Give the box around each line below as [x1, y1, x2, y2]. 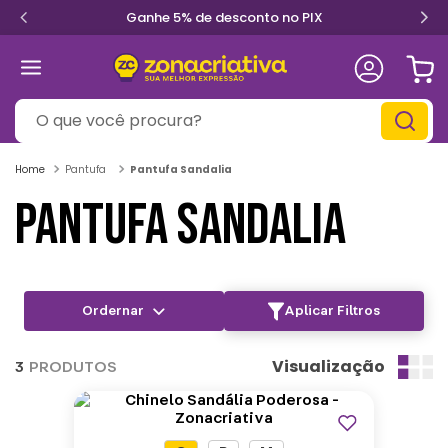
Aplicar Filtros [283, 304, 381, 318]
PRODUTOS [29, 359, 117, 375]
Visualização [272, 355, 386, 378]
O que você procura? [14, 99, 172, 115]
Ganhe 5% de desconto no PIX [125, 8, 323, 27]
